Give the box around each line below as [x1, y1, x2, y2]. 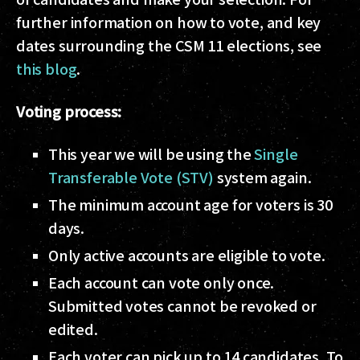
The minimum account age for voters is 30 [48, 193, 333, 215]
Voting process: [16, 100, 122, 121]
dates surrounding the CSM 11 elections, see [16, 34, 322, 55]
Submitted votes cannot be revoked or [48, 294, 317, 316]
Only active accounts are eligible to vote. [48, 243, 325, 265]
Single [254, 142, 298, 164]
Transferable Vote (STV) [48, 166, 214, 187]
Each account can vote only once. [48, 271, 275, 292]
